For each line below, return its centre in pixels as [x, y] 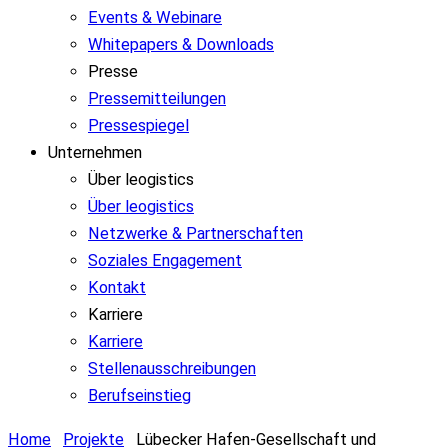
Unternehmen [95, 153]
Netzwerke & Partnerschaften [195, 234]
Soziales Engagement [165, 261]
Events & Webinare [155, 18]
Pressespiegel [138, 126]
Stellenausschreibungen [172, 369]
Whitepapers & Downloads [181, 45]
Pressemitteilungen [157, 99]
